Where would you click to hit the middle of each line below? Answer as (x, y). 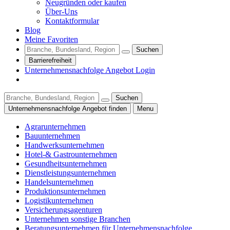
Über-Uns (61, 11)
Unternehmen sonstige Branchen (78, 219)
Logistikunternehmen (59, 200)
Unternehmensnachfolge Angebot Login (90, 70)
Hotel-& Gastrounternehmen (71, 154)
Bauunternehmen (52, 136)
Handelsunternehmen (59, 182)
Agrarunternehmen (55, 126)
